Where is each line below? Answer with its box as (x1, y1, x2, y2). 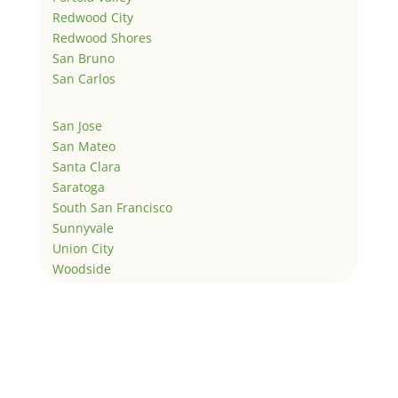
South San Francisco (52, 198, 172, 216)
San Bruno (52, 49, 115, 67)
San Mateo (52, 137, 115, 155)
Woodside (52, 259, 111, 277)
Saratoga (52, 178, 105, 195)
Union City (52, 239, 114, 257)
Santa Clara (52, 157, 121, 175)
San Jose (52, 116, 102, 134)
